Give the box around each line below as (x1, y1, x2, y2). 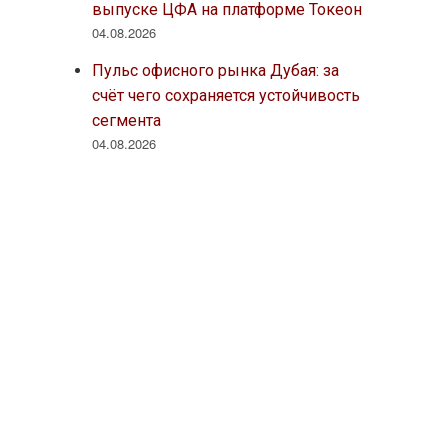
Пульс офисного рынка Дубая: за (91, 60, 339, 80)
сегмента (91, 110, 161, 130)
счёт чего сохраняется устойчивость (91, 85, 360, 105)
